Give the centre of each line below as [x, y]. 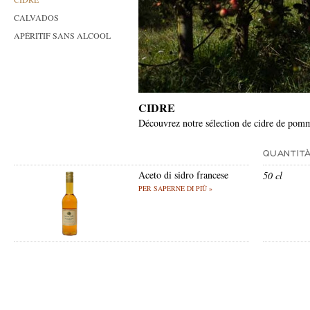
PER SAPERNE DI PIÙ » [175, 188]
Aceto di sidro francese [183, 175]
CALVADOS [36, 17]
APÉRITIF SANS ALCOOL [62, 35]
